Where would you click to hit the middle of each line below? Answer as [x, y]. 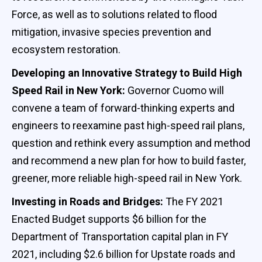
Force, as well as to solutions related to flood [114, 14]
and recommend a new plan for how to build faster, [129, 160]
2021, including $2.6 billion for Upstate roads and [123, 254]
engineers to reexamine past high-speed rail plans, [128, 125]
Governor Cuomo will [176, 90]
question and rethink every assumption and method [131, 143]
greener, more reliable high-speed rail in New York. [127, 178]
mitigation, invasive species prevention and [111, 32]
